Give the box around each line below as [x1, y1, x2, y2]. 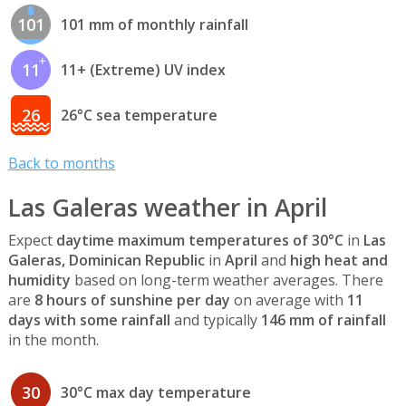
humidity [7, 270, 71, 291]
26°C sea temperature [60, 104, 217, 125]
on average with [229, 290, 347, 311]
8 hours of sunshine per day [34, 290, 230, 311]
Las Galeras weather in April [7, 191, 327, 225]
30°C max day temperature [60, 382, 251, 403]
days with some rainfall [7, 310, 170, 331]
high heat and [289, 250, 388, 271]
